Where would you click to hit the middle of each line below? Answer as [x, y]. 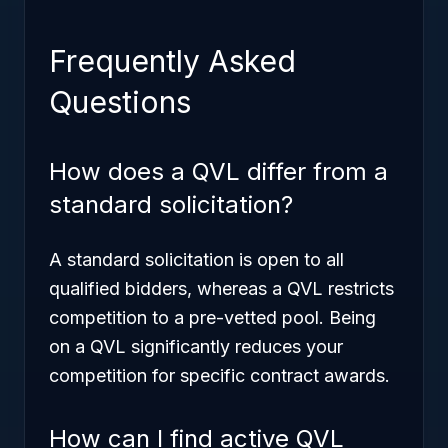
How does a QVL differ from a [218, 171]
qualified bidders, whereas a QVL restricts [221, 288]
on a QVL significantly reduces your [196, 346]
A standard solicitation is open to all [196, 259]
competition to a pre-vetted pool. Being [212, 317]
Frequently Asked [172, 61]
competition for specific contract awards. [219, 375]
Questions [120, 102]
